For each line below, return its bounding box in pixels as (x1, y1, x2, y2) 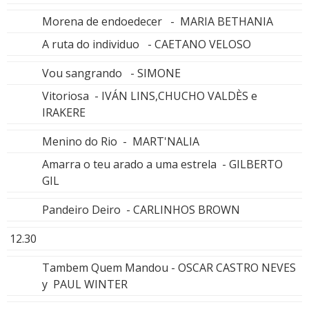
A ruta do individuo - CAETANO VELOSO (42, 36, 251, 52)
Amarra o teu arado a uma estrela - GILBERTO (42, 156, 283, 172)
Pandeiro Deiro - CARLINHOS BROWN (42, 201, 240, 217)
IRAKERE (42, 104, 86, 120)
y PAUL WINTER (42, 276, 128, 292)
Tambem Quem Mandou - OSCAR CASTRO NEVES (42, 259, 296, 275)
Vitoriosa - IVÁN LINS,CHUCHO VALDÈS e (42, 88, 257, 103)
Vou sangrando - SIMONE (42, 65, 181, 81)
